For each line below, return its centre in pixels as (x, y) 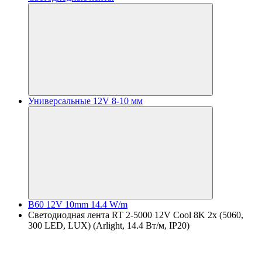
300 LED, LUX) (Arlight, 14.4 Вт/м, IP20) (109, 225)
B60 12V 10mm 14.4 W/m (78, 204)
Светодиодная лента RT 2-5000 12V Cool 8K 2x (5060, (136, 215)
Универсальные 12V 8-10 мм (85, 101)
